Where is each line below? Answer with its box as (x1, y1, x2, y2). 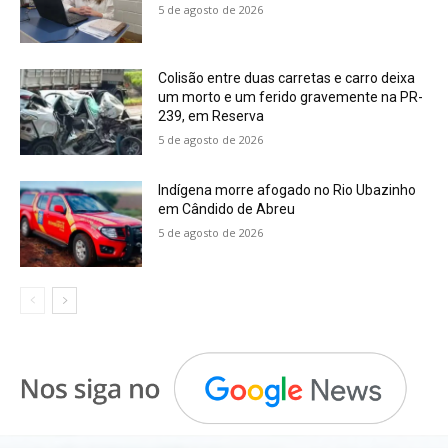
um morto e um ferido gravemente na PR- (158, 89, 424, 106)
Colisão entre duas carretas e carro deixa (158, 70, 416, 87)
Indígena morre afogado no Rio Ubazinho (158, 181, 417, 198)
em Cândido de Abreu (158, 200, 296, 217)
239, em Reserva (158, 108, 265, 125)
